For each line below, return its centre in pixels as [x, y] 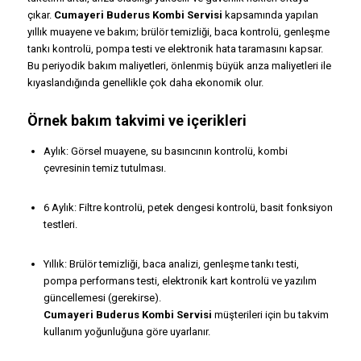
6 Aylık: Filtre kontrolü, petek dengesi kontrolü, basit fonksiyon [188, 207]
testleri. [60, 224]
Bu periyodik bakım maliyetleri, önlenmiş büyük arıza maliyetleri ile [179, 65]
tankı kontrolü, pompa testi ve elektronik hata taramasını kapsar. [175, 48]
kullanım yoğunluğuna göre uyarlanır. [127, 331]
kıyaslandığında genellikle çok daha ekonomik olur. [145, 82]
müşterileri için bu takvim [270, 314]
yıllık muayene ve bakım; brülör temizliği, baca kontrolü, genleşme [178, 31]
